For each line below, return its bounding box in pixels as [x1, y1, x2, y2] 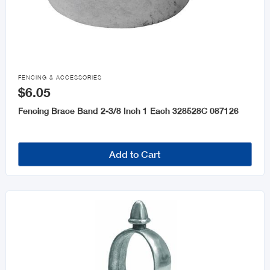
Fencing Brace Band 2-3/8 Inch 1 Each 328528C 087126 [17, 105, 239, 116]
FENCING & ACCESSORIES [17, 74, 102, 81]
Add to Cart [109, 148, 161, 160]
